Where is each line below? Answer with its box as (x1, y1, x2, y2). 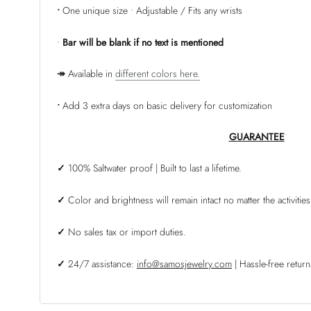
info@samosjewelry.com (137, 256, 232, 271)
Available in (65, 67, 112, 81)
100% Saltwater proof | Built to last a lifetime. (68, 161, 242, 176)
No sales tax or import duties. (65, 224, 186, 239)
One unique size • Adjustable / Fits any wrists (62, 3, 242, 17)
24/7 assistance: (65, 256, 134, 271)
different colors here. (115, 67, 200, 81)
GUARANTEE (228, 129, 285, 144)
